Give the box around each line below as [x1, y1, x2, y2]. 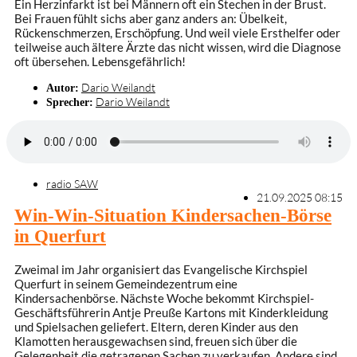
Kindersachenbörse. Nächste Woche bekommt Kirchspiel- [14, 290, 314, 305]
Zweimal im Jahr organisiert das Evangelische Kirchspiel [14, 261, 308, 277]
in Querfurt [14, 226, 106, 246]
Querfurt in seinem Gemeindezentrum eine [14, 276, 237, 291]
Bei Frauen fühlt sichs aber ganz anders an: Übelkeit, [14, 10, 287, 25]
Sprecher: [46, 95, 93, 108]
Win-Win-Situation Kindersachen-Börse [14, 205, 331, 226]
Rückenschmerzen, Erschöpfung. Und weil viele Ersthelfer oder [14, 25, 340, 40]
